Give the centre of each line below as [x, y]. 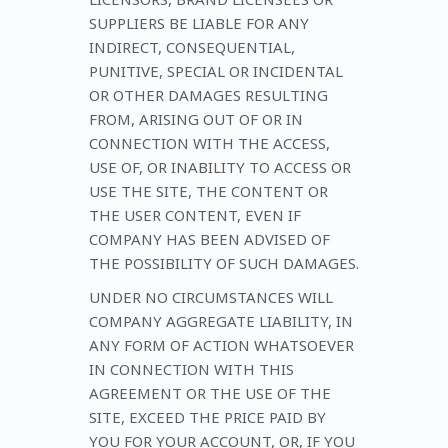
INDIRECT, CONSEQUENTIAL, [192, 46]
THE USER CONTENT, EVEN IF [195, 214]
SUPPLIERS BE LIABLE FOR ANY [199, 22]
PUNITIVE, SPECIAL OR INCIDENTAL [216, 70]
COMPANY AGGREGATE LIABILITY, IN [221, 320]
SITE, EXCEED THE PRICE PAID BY [207, 416]
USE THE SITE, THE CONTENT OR [208, 190]
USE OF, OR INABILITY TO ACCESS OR [220, 166]
